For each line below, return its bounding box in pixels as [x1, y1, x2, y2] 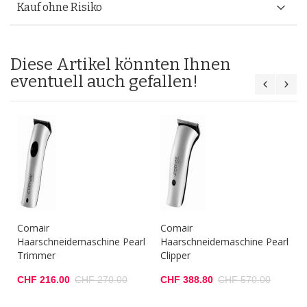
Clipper [160, 249, 191, 262]
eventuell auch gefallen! [10, 72, 198, 91]
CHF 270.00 [75, 274, 127, 285]
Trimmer [17, 249, 56, 262]
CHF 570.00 [218, 274, 271, 285]
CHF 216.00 [17, 274, 70, 285]
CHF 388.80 [160, 274, 213, 285]
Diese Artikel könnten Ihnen [10, 55, 231, 74]
